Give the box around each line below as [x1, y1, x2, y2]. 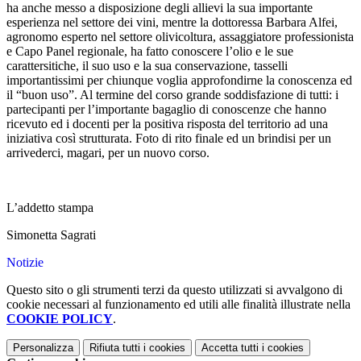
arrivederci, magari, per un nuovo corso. [6, 146, 216, 160]
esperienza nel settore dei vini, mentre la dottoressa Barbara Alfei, [6, 15, 338, 30]
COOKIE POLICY [6, 312, 113, 326]
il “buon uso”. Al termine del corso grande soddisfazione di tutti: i [6, 88, 338, 102]
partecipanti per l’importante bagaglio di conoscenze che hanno [6, 102, 326, 117]
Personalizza [13, 342, 73, 355]
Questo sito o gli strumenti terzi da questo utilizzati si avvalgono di [6, 283, 342, 297]
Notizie [6, 255, 44, 270]
